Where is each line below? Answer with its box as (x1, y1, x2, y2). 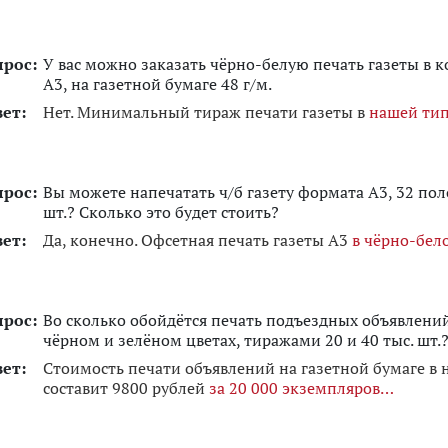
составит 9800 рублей (43, 377, 209, 399)
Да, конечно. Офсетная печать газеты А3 (43, 229, 352, 251)
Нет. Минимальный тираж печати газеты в (43, 101, 369, 123)
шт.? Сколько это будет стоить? (43, 201, 279, 223)
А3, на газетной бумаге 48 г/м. (43, 73, 272, 95)
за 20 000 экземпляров (209, 377, 380, 399)
